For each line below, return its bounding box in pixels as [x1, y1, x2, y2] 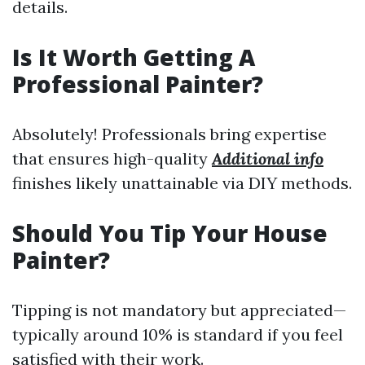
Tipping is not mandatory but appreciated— [12, 300, 346, 320]
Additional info [212, 148, 323, 169]
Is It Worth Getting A [12, 42, 255, 73]
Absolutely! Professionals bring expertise [12, 124, 327, 144]
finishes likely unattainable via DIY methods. [12, 173, 352, 193]
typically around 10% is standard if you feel [12, 324, 343, 345]
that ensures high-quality [12, 148, 212, 169]
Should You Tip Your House [12, 218, 328, 248]
